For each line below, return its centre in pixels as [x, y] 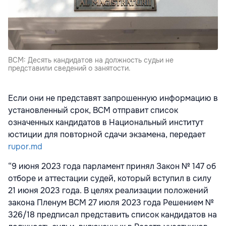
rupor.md [25, 146]
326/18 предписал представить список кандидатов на [112, 214]
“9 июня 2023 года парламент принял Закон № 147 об [112, 166]
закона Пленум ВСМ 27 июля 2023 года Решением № [111, 202]
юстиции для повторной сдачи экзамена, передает [107, 134]
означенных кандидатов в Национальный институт [106, 122]
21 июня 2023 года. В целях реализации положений [108, 190]
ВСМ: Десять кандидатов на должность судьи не [91, 60]
